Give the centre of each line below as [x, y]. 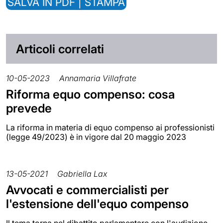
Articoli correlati [60, 49]
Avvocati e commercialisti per [87, 190]
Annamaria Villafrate [98, 78]
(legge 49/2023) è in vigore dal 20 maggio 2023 [96, 137]
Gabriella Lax [82, 174]
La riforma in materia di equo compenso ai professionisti [110, 128]
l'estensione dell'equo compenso [97, 204]
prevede [29, 109]
